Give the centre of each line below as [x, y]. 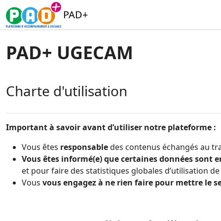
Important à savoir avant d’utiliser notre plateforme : [111, 127]
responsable [85, 147]
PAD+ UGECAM [70, 53]
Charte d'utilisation [67, 91]
